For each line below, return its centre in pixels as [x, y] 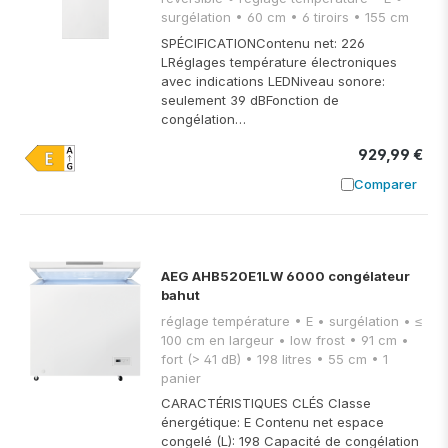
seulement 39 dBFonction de [250, 99]
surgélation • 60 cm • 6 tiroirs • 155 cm [381, 17]
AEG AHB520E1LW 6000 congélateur [285, 276]
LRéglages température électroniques [279, 61]
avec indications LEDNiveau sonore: [273, 80]
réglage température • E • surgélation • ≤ [227, 320]
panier [181, 377]
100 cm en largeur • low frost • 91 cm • [219, 339]
